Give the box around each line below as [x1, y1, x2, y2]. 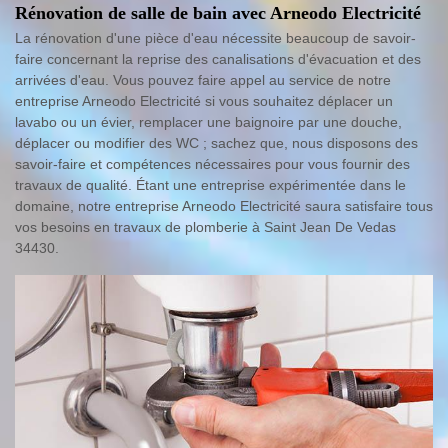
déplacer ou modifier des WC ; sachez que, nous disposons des [15, 135, 418, 151]
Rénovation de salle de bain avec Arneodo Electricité [15, 3, 421, 23]
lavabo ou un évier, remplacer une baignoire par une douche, [15, 114, 402, 130]
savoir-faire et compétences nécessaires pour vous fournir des [15, 156, 410, 172]
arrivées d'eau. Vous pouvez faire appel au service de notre [15, 72, 391, 88]
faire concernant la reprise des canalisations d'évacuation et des [15, 51, 421, 67]
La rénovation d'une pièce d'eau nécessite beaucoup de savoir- [15, 30, 416, 46]
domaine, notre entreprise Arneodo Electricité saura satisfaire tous [15, 198, 433, 214]
